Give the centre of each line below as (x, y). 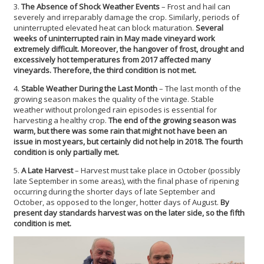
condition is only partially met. (66, 152)
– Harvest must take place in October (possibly (157, 170)
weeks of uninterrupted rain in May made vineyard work (114, 38)
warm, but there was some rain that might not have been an (120, 131)
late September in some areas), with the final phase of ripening (126, 181)
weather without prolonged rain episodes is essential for (115, 109)
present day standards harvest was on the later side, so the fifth (129, 212)
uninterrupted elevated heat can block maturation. (105, 27)
